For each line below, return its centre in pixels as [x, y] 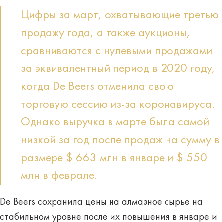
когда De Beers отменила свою [97, 86]
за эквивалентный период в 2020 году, [118, 69]
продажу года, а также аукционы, [106, 33]
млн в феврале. [59, 176]
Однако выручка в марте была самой [115, 122]
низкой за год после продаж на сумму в [120, 140]
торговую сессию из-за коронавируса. [118, 104]
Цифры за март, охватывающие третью [120, 15]
